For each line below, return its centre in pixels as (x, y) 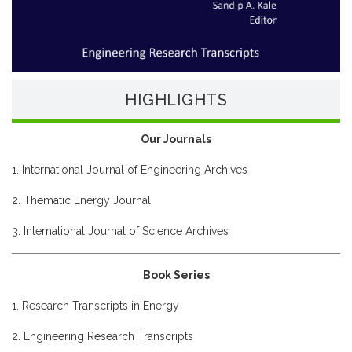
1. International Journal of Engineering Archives (130, 169)
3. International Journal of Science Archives (120, 231)
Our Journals (176, 139)
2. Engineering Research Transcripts (103, 336)
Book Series (176, 275)
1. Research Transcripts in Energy (95, 305)
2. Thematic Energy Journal (81, 200)
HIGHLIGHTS (176, 99)
